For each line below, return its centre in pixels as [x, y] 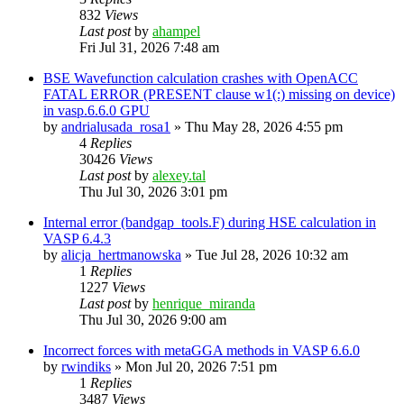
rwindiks [86, 366]
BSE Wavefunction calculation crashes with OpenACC [201, 78]
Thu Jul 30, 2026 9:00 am [153, 319]
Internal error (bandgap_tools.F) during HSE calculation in [210, 222]
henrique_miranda [204, 303]
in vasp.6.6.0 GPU [96, 110]
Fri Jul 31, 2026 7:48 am [149, 47]
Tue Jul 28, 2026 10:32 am [272, 254]
